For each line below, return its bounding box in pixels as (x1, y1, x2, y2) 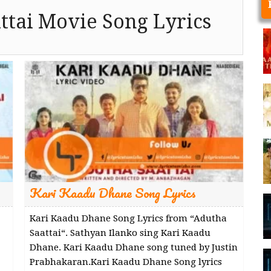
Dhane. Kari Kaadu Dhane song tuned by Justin (29, 241, 238, 253)
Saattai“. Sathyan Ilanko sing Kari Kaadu (29, 227, 211, 238)
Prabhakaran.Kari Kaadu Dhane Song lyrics (29, 256, 222, 267)
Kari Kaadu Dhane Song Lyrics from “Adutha (29, 212, 227, 224)
